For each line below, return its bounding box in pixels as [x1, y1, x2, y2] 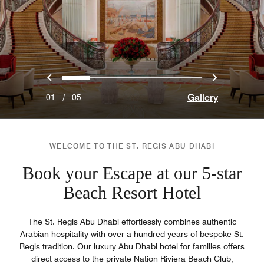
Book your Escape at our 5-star [22, 163, 242, 183]
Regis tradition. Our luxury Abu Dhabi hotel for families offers [19, 241, 245, 251]
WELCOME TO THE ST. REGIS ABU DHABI [49, 141, 215, 150]
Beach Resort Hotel [63, 182, 201, 202]
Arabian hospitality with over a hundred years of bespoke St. [20, 229, 244, 239]
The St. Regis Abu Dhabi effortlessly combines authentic [28, 216, 236, 226]
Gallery [187, 91, 218, 103]
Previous [48, 68, 104, 85]
